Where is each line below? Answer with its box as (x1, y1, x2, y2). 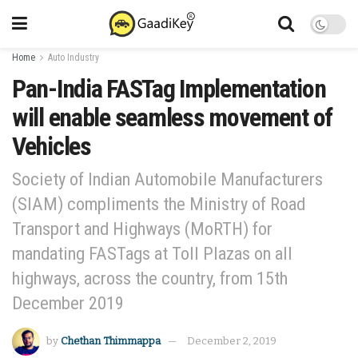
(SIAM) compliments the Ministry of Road (12, 193, 305, 214)
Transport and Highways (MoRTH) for (12, 217, 272, 239)
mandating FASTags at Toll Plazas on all (12, 242, 292, 264)
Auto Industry (48, 52, 99, 63)
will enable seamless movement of (12, 102, 333, 133)
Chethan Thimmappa (61, 334, 161, 347)
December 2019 (12, 292, 124, 313)
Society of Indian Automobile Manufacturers (12, 168, 323, 189)
